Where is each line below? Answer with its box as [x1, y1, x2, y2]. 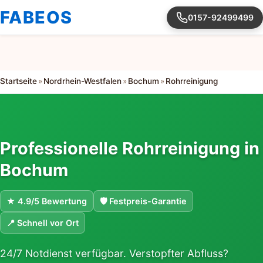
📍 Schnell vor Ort [6, 218, 79, 228]
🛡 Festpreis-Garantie [100, 196, 187, 207]
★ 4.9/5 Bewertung [6, 196, 87, 207]
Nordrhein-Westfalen [43, 76, 122, 86]
